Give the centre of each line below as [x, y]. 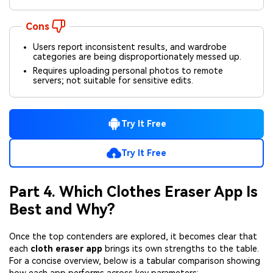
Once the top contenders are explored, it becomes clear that [133, 236]
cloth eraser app [66, 249]
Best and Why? [62, 209]
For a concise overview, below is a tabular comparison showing [135, 261]
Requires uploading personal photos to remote [128, 70]
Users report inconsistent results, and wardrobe [130, 47]
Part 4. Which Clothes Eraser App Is [133, 192]
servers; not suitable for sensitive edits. [113, 80]
